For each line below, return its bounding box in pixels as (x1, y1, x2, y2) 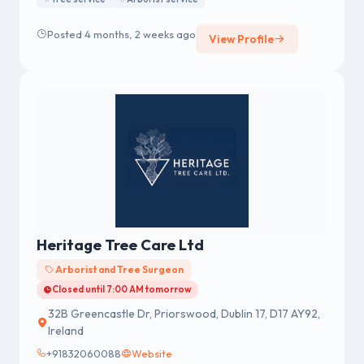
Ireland (48, 323, 84, 338)
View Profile (209, 32, 274, 47)
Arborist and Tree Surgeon (53, 263, 184, 276)
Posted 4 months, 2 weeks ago (47, 27, 196, 41)
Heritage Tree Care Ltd (37, 236, 204, 255)
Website (132, 346, 172, 360)
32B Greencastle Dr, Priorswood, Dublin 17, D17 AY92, (48, 305, 320, 321)
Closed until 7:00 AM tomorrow (52, 284, 192, 296)
